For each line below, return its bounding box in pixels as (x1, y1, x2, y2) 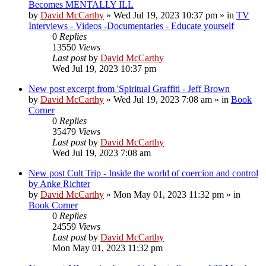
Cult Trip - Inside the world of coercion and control (67, 167, 258, 178)
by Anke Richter (28, 178, 90, 189)
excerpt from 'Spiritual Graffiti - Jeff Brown (67, 83, 230, 94)
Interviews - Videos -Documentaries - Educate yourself (28, 20, 234, 31)
